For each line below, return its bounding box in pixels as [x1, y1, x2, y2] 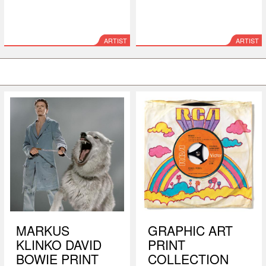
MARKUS [15, 221, 69, 239]
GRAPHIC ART [147, 221, 233, 239]
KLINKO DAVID [15, 235, 102, 254]
